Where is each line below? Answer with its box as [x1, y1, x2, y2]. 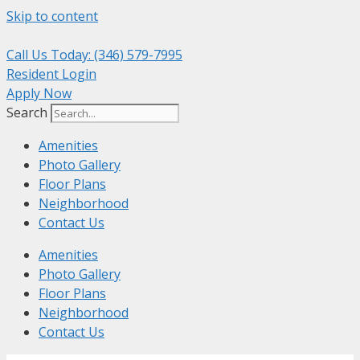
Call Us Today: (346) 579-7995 [6, 46, 182, 63]
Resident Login [6, 65, 96, 83]
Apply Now [6, 84, 72, 102]
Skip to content [6, 7, 98, 25]
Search [6, 104, 47, 121]
